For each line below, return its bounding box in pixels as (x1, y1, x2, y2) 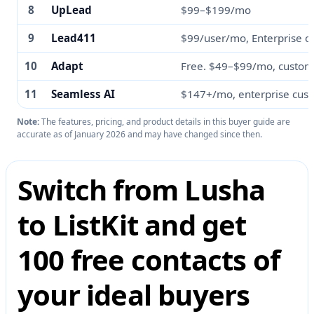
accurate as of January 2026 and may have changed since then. (17, 128, 262, 141)
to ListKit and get (18, 205, 247, 245)
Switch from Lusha (18, 170, 266, 210)
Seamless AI (51, 87, 115, 102)
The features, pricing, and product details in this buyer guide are (39, 116, 290, 128)
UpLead (51, 3, 92, 18)
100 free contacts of (18, 240, 280, 280)
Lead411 (51, 31, 96, 46)
